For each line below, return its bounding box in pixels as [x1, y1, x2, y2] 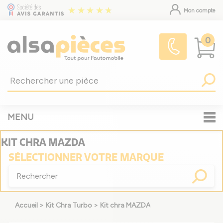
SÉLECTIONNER [8, 151, 82, 163]
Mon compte [182, 7, 216, 14]
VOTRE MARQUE [84, 151, 164, 163]
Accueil [15, 201, 38, 210]
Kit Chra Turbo [46, 201, 92, 210]
